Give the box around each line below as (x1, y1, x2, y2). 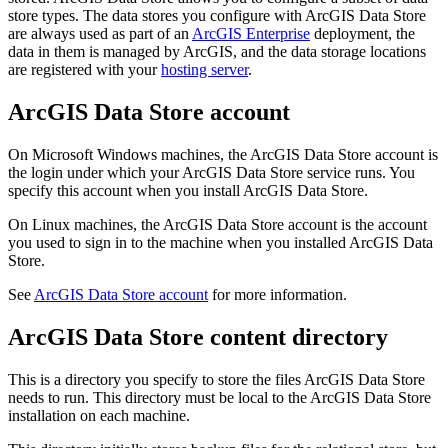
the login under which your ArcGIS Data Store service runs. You (8, 163, 415, 181)
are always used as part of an (8, 24, 192, 42)
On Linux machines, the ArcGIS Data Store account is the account (8, 215, 427, 233)
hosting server (161, 60, 248, 78)
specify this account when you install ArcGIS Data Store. (8, 181, 368, 199)
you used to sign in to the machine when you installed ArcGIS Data (8, 233, 433, 251)
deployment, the (310, 24, 415, 42)
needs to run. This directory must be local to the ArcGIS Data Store (8, 388, 431, 406)
